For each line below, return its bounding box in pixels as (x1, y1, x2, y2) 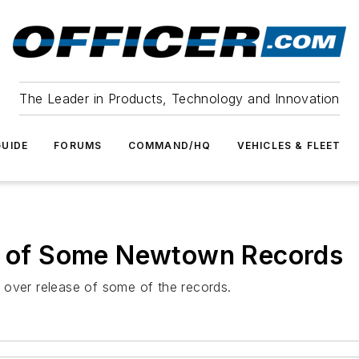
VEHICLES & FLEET (236, 139, 341, 151)
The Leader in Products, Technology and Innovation (19, 91, 340, 107)
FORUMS (54, 139, 103, 151)
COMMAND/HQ (127, 139, 212, 151)
